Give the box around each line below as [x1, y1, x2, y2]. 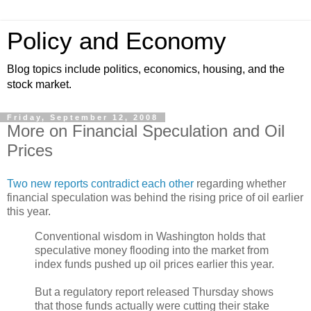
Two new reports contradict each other [7, 177, 194, 190]
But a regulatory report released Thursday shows [35, 285, 274, 298]
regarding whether [194, 177, 286, 190]
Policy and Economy [7, 28, 226, 54]
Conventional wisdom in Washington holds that [35, 230, 265, 242]
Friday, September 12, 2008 [7, 113, 158, 121]
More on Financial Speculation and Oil [7, 121, 285, 140]
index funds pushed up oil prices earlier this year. [35, 258, 274, 270]
